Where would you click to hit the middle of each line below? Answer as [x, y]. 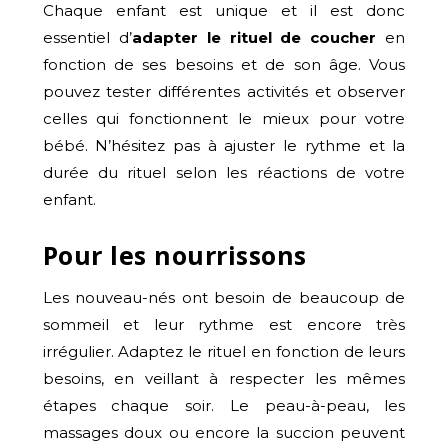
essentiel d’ [87, 37]
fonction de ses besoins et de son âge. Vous [224, 64]
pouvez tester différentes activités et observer [224, 91]
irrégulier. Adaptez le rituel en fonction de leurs [224, 351]
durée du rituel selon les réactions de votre [224, 172]
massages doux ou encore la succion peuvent [224, 432]
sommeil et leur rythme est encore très [224, 324]
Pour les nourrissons [174, 254]
